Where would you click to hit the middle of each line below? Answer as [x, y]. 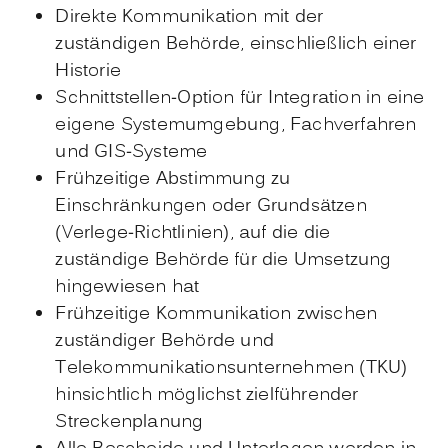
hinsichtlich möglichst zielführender [207, 395]
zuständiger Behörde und [164, 341]
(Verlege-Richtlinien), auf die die [193, 233]
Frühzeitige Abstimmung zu [173, 179]
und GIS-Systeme [131, 152]
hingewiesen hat [127, 287]
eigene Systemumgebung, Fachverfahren [236, 125]
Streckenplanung [129, 422]
